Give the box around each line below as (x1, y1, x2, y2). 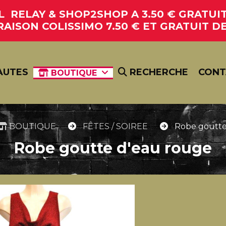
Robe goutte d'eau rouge (25, 139, 212, 157)
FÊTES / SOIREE (82, 122, 150, 131)
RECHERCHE (127, 67, 188, 78)
